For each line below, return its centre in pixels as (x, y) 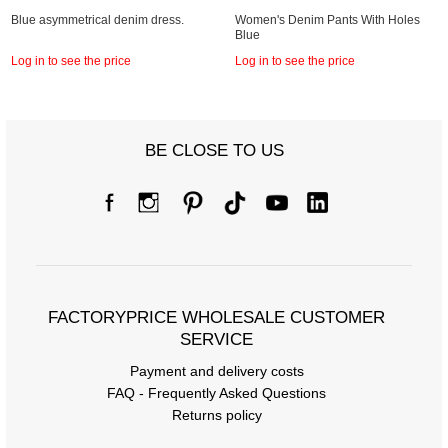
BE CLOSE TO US (214, 150)
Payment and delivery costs (216, 371)
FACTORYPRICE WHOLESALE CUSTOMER (216, 317)
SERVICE (216, 339)
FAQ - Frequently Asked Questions (216, 393)
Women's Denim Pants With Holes (327, 20)
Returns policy (216, 415)
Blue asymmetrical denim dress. (97, 20)
